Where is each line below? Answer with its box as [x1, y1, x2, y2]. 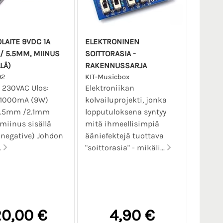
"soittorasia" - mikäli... [85, 143, 167, 153]
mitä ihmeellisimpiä [85, 119, 159, 129]
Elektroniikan [85, 83, 134, 93]
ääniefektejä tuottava [85, 131, 164, 141]
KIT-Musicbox [85, 73, 129, 82]
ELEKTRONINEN [85, 37, 139, 47]
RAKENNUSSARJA [85, 61, 147, 71]
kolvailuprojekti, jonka [85, 95, 167, 105]
